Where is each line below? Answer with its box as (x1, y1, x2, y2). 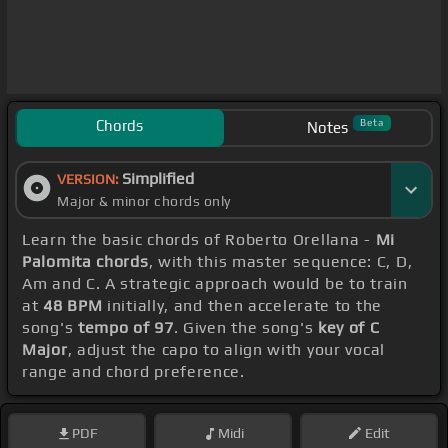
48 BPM (43, 296, 103, 316)
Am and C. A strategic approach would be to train (22, 274, 408, 294)
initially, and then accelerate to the (102, 296, 382, 316)
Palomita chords (22, 252, 149, 272)
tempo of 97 (77, 318, 174, 338)
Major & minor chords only (57, 193, 231, 210)
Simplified (122, 169, 194, 189)
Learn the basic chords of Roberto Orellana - (22, 230, 376, 250)
